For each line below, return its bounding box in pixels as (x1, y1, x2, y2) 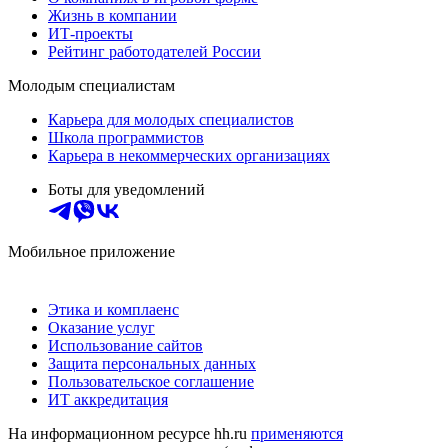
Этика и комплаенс (48, 300, 179, 318)
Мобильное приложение (8, 242, 175, 260)
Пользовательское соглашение (48, 372, 254, 390)
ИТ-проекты (48, 24, 133, 42)
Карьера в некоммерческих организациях (48, 146, 330, 164)
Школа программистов (48, 128, 204, 146)
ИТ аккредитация (48, 390, 168, 408)
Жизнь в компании (48, 6, 177, 24)
